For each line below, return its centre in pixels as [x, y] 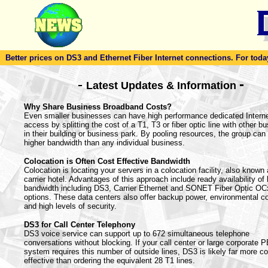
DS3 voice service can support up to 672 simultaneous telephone [137, 234]
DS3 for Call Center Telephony [80, 225]
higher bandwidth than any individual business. [104, 143]
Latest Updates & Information [163, 86]
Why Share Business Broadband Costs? [98, 107]
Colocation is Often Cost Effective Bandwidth [107, 161]
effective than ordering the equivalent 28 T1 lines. [109, 261]
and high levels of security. [70, 206]
